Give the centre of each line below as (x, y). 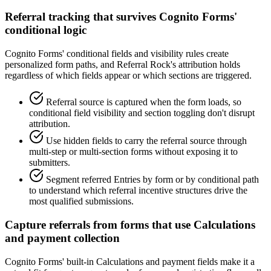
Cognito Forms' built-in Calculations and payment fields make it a (130, 261)
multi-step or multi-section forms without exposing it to (133, 152)
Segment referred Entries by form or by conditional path (152, 180)
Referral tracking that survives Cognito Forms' (121, 17)
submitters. (50, 163)
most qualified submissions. (81, 201)
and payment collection (62, 238)
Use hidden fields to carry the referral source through (146, 141)
